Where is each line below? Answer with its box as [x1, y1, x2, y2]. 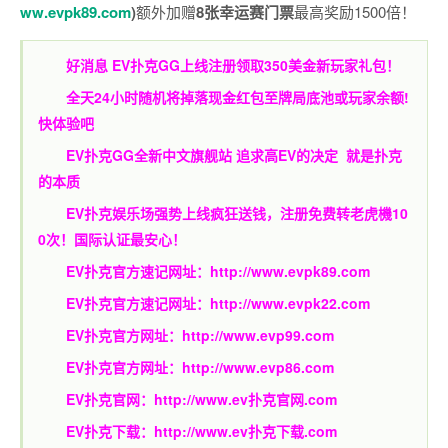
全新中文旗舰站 [134, 145, 232, 166]
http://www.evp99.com [182, 325, 334, 346]
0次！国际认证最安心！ [38, 229, 186, 250]
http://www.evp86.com [182, 357, 334, 378]
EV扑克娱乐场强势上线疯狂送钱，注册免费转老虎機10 [66, 203, 408, 224]
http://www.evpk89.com [210, 261, 370, 282]
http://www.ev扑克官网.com [154, 389, 337, 410]
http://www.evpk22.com [210, 293, 370, 314]
